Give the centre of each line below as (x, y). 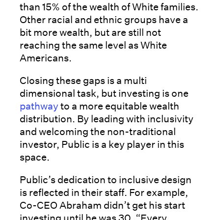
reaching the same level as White (93, 45)
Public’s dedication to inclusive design (106, 179)
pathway (39, 106)
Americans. (47, 58)
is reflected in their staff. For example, (104, 192)
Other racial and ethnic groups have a (104, 19)
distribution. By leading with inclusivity (107, 119)
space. (35, 157)
